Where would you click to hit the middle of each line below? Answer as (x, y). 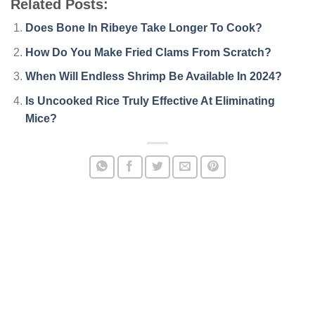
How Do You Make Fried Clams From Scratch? (148, 52)
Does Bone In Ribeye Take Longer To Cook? (143, 28)
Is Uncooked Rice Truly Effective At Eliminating (150, 101)
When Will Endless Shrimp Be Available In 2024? (153, 77)
